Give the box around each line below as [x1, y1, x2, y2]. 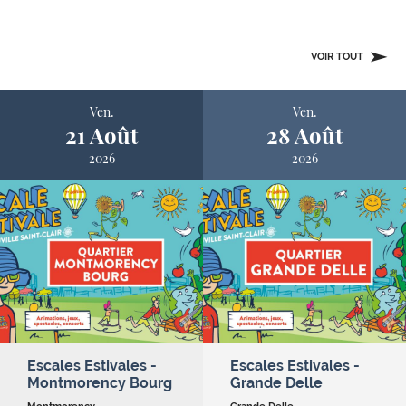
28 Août [266, 121, 343, 150]
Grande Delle [230, 374, 323, 391]
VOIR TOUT [311, 51, 366, 63]
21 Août [64, 121, 138, 150]
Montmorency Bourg [27, 374, 172, 391]
